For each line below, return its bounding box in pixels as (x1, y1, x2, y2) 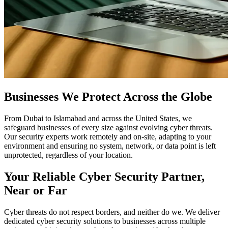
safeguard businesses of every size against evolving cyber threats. (4, 123, 213, 132)
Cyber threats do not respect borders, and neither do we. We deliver (4, 207, 220, 216)
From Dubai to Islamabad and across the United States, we (4, 113, 192, 123)
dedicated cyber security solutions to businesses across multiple (4, 216, 206, 225)
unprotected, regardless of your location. (4, 150, 133, 159)
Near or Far (4, 183, 67, 197)
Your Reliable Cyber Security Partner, (4, 169, 205, 183)
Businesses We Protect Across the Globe (4, 90, 212, 103)
